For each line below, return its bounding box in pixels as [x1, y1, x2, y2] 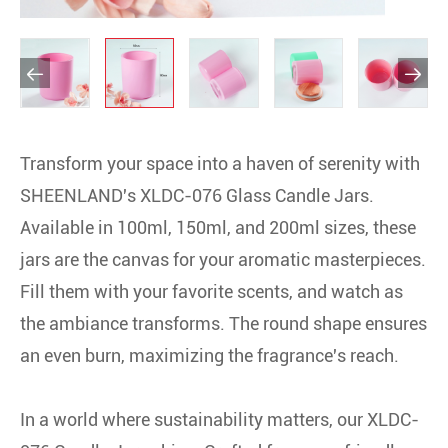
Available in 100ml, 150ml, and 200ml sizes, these [20, 216, 416, 238]
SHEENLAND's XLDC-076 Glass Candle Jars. [20, 184, 374, 206]
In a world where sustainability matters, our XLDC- [20, 408, 419, 430]
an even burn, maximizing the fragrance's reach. [20, 344, 399, 366]
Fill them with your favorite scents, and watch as [20, 280, 403, 302]
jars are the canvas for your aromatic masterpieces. [20, 248, 426, 270]
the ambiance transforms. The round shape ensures [20, 312, 427, 334]
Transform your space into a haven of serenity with [20, 152, 420, 174]
